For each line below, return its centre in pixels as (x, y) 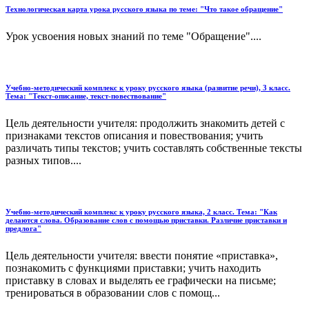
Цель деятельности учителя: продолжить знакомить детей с (145, 123)
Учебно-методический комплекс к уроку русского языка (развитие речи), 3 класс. (148, 87)
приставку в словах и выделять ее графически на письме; (141, 280)
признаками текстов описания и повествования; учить (134, 135)
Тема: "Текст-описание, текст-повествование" (86, 96)
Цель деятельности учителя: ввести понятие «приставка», (142, 255)
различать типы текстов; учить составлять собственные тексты (154, 148)
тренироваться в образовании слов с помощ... (113, 292)
